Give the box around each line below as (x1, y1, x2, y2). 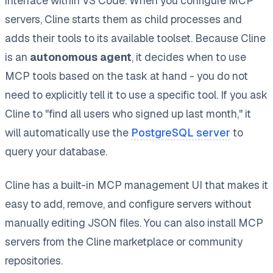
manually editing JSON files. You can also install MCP (5, 215, 263, 230)
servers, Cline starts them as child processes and (5, 12, 242, 26)
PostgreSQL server (131, 125, 230, 140)
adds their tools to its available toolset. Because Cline (5, 30, 266, 45)
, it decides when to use (132, 49, 246, 64)
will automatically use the (5, 125, 131, 140)
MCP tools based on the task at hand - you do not (5, 68, 248, 83)
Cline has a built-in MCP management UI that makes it (5, 177, 268, 192)
